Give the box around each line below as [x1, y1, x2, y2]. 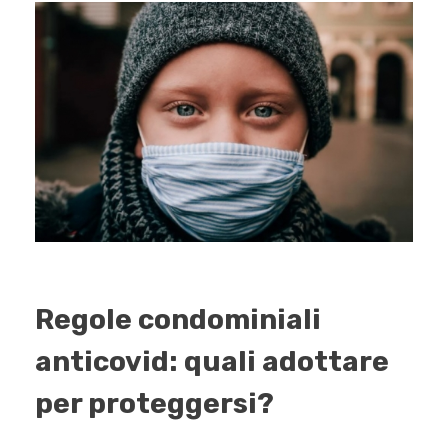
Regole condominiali [35, 303, 321, 337]
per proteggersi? [35, 387, 274, 421]
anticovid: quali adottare [35, 345, 389, 379]
